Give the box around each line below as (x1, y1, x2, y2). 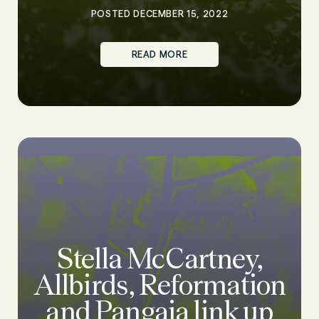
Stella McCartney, (56, 242, 263, 275)
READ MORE (131, 49, 188, 59)
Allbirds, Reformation (33, 268, 286, 301)
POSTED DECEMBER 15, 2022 (90, 9, 229, 19)
